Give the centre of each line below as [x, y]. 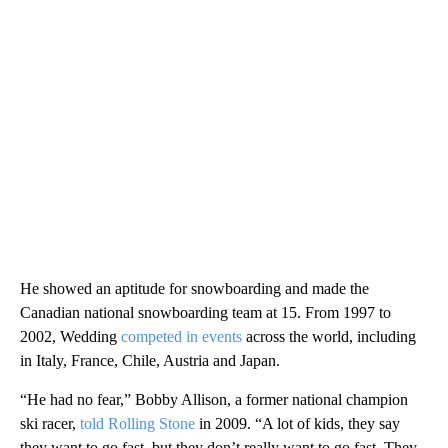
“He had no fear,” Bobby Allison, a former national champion [214, 399]
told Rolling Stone [137, 423]
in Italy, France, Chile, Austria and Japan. [150, 360]
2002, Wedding [70, 336]
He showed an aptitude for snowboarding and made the [194, 288]
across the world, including [329, 336]
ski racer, [50, 423]
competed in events [181, 336]
